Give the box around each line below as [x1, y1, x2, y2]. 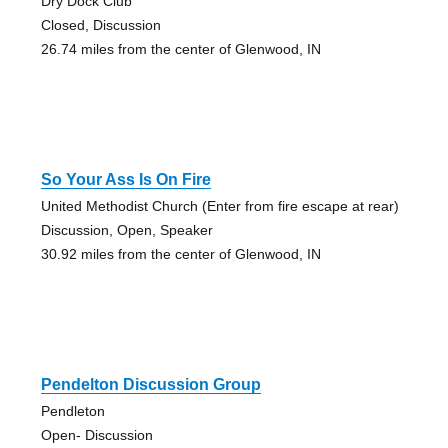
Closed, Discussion [40, 17, 161, 34]
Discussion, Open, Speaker [40, 222, 213, 239]
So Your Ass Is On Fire [40, 171, 211, 189]
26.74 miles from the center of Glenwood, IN [40, 41, 321, 58]
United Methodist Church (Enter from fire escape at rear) [40, 198, 399, 215]
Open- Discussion [40, 427, 153, 444]
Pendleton [40, 403, 105, 420]
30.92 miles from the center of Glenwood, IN [40, 246, 321, 263]
